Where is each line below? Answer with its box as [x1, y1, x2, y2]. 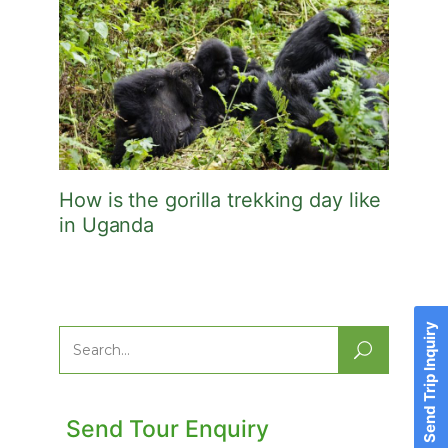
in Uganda [59, 212, 155, 237]
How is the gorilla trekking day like [59, 187, 382, 212]
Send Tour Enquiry [66, 415, 270, 444]
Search [59, 343, 112, 364]
